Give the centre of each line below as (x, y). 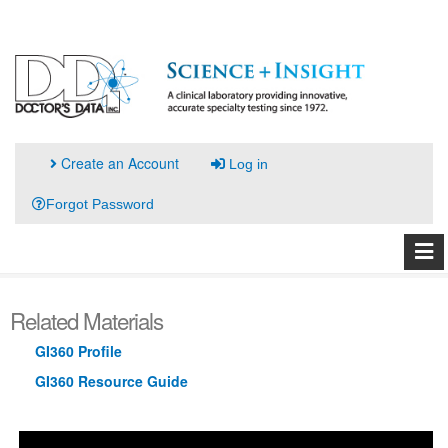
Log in (246, 164)
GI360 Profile (78, 351)
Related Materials (86, 320)
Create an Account (118, 163)
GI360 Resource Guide (111, 381)
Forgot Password (100, 204)
